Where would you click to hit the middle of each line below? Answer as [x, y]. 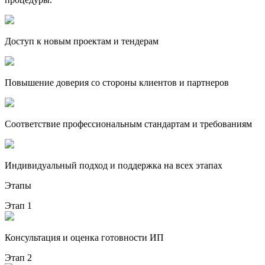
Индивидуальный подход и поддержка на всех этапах [114, 165]
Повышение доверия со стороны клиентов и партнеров [117, 82]
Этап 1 [18, 205]
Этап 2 [18, 257]
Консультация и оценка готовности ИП [84, 237]
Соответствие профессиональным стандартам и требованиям [128, 124]
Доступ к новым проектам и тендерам [82, 41]
